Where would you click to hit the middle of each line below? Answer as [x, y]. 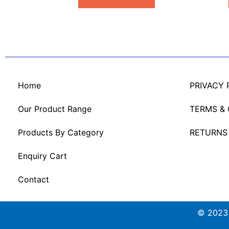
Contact [33, 180]
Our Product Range [55, 109]
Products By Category [61, 133]
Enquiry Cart [42, 156]
